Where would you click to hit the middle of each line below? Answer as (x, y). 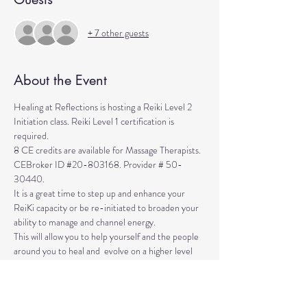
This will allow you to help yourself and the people (107, 236)
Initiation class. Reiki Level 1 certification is (95, 121)
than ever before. (48, 265)
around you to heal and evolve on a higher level (104, 251)
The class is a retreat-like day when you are (96, 280)
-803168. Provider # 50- (133, 164)
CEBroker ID (40, 164)
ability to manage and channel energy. (86, 222)
